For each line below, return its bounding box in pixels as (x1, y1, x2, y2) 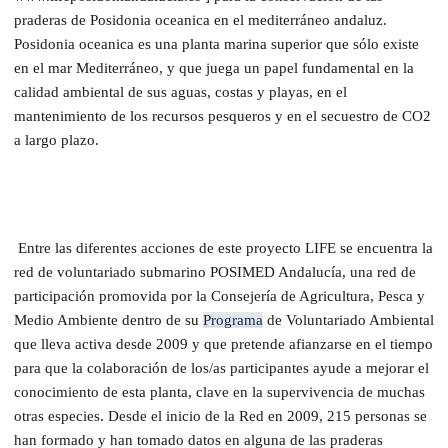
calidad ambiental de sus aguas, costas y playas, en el (14, 83, 347, 100)
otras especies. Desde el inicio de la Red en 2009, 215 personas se (14, 407, 427, 424)
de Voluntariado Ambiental (263, 311, 434, 328)
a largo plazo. (14, 131, 103, 148)
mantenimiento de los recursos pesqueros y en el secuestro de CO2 (14, 107, 431, 124)
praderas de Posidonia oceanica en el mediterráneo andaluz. (14, 11, 387, 28)
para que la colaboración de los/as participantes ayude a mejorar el (14, 359, 429, 376)
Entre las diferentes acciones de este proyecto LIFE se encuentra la (14, 239, 433, 256)
